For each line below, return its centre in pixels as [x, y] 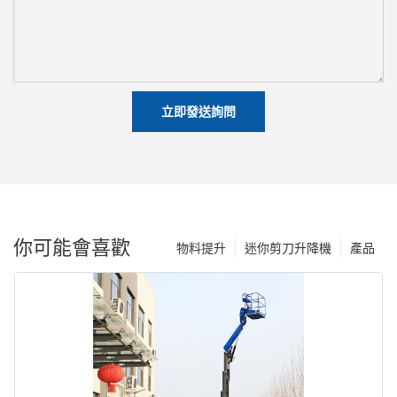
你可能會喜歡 [72, 248]
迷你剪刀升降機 [288, 248]
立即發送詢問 [198, 111]
